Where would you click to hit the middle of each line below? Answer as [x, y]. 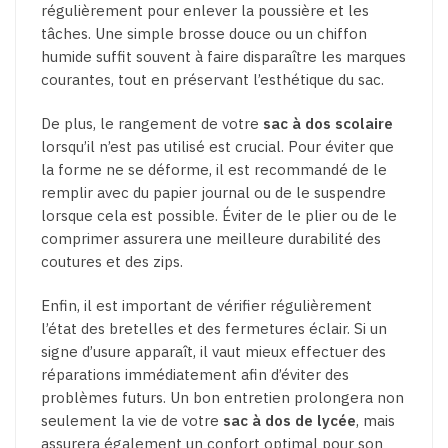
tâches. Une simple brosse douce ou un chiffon [204, 33]
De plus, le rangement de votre [152, 124]
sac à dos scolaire [328, 124]
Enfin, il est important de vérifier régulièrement [206, 306]
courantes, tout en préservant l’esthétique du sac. [212, 79]
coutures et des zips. [112, 262]
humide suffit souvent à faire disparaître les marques [223, 56]
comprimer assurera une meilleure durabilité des [211, 239]
